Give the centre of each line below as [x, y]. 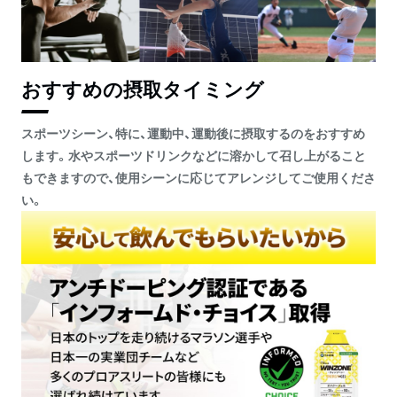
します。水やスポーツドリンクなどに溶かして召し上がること [194, 155]
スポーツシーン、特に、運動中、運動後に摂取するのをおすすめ [193, 132]
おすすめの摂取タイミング [143, 88]
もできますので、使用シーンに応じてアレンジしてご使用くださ [198, 177]
